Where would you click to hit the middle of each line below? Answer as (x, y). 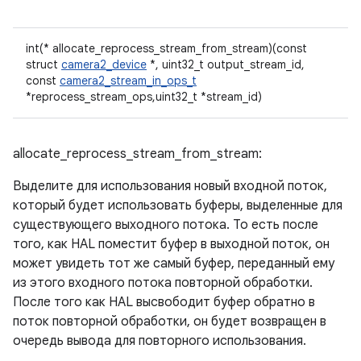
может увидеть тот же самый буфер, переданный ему (174, 263)
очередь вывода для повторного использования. (160, 341)
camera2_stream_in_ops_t (128, 81)
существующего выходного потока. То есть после (166, 225)
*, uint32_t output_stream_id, (226, 64)
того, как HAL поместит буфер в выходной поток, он (171, 244)
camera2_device (104, 64)
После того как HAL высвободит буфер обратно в (164, 302)
